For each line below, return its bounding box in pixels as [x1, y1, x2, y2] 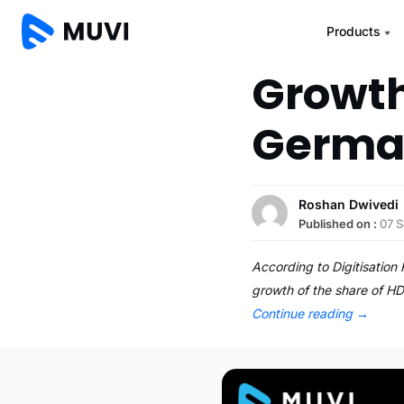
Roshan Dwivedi [298, 197, 399, 212]
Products [326, 23, 381, 39]
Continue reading [252, 306, 357, 321]
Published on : [298, 216, 381, 231]
